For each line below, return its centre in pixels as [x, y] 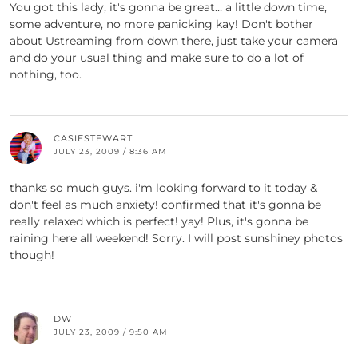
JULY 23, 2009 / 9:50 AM [111, 332]
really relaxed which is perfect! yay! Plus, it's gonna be [159, 222]
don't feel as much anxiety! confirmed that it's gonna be [165, 205]
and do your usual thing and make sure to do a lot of [157, 58]
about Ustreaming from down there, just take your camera [174, 41]
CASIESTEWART [93, 139]
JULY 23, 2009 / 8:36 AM [110, 152]
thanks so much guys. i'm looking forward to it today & [163, 188]
